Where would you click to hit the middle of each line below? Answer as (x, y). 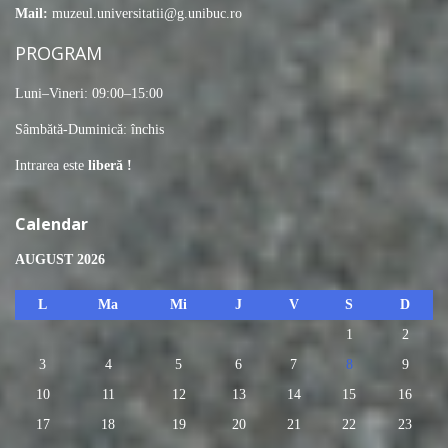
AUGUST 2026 (60, 260)
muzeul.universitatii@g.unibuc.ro (145, 14)
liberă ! (108, 166)
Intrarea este (49, 166)
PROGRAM (58, 53)
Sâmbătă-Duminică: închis (89, 130)
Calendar (51, 224)
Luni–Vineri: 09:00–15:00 (89, 94)
